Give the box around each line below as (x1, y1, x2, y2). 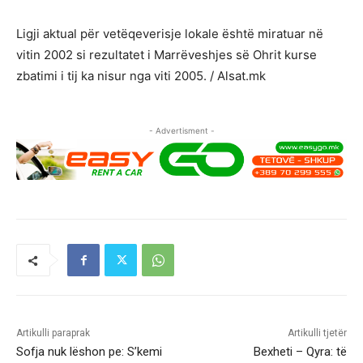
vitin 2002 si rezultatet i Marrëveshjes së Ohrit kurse (16, 46, 317, 62)
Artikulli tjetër (287, 327, 347, 340)
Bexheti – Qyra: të (253, 344, 347, 360)
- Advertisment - (148, 125, 215, 135)
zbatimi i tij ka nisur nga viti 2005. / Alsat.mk (16, 67, 266, 83)
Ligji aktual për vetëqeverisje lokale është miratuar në (16, 25, 323, 41)
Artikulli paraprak (16, 327, 90, 340)
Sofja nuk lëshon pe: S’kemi (16, 344, 162, 360)
